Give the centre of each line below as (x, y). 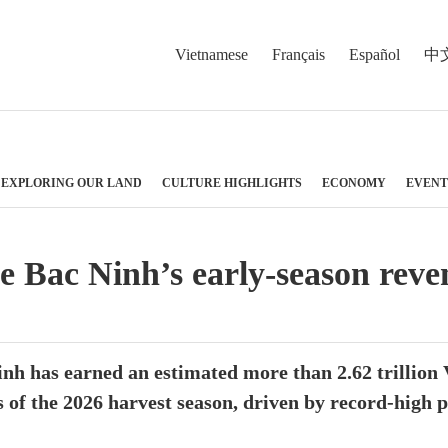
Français (298, 54)
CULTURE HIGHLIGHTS (232, 182)
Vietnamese (211, 54)
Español (374, 54)
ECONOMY (354, 182)
